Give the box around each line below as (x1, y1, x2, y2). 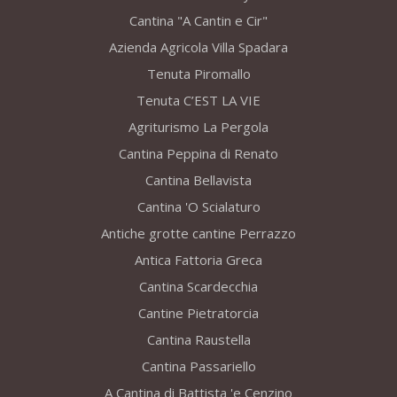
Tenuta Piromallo (146, 65, 251, 83)
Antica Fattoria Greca (135, 251, 262, 269)
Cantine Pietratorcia (138, 304, 259, 323)
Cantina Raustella (146, 331, 251, 349)
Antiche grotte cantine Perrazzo (101, 224, 296, 243)
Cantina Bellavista (145, 171, 252, 190)
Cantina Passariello (141, 357, 256, 376)
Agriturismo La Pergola (128, 118, 269, 136)
